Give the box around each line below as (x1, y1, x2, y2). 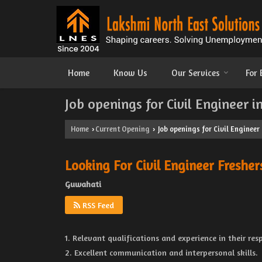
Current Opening (95, 125, 150, 133)
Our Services (171, 67, 220, 78)
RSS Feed (80, 200, 114, 210)
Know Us (113, 67, 147, 78)
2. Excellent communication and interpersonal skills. (65, 247, 258, 257)
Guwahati (65, 179, 101, 189)
